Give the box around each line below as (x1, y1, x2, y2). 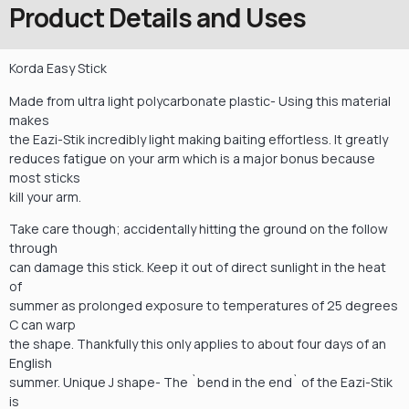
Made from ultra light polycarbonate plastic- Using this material (9, 91, 391, 110)
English (9, 354, 52, 372)
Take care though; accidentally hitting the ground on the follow (9, 220, 388, 238)
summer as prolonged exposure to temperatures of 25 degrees (9, 297, 398, 315)
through (9, 239, 58, 257)
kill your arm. (9, 187, 81, 205)
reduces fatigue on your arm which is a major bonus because (9, 149, 375, 167)
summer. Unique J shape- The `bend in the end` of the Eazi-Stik (9, 373, 393, 392)
